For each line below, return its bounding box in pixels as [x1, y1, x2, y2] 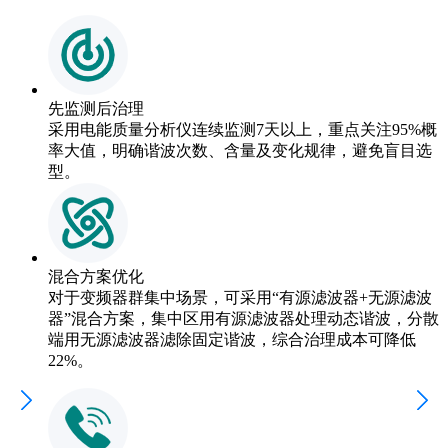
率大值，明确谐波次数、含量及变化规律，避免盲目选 [48, 141, 432, 159]
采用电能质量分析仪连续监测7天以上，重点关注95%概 [48, 120, 437, 138]
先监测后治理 [48, 99, 144, 117]
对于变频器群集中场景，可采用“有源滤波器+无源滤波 [48, 288, 432, 306]
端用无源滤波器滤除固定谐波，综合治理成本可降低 [48, 330, 416, 348]
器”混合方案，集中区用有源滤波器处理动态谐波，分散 [48, 309, 439, 327]
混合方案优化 [48, 267, 144, 285]
